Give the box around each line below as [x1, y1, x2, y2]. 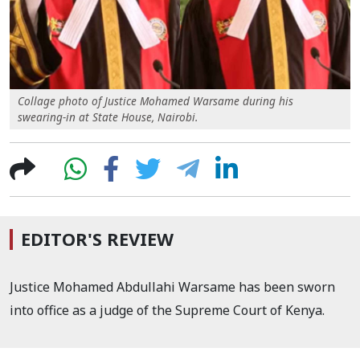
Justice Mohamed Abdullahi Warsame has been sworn [10, 277, 335, 296]
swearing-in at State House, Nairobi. [18, 108, 198, 125]
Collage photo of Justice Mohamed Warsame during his [18, 92, 293, 108]
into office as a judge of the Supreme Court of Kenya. [10, 301, 325, 319]
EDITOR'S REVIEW [21, 227, 174, 251]
